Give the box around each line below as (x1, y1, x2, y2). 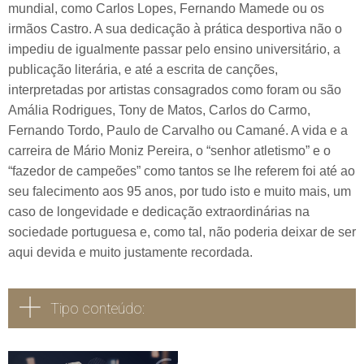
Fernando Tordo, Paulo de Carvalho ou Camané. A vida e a (8, 123, 348, 138)
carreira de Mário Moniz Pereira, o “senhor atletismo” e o (8, 144, 331, 158)
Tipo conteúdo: (50, 300, 145, 318)
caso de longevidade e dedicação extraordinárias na (8, 205, 310, 219)
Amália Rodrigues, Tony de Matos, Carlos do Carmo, (8, 103, 310, 118)
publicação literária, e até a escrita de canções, (8, 63, 278, 77)
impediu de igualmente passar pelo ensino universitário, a (8, 42, 340, 57)
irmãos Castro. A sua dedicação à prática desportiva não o (8, 22, 342, 37)
